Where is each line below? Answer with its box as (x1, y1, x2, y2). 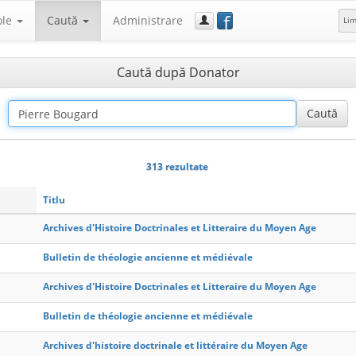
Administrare (113, 13, 183, 28)
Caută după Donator (116, 64, 240, 81)
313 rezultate (146, 160, 208, 172)
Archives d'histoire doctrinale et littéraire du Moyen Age (43, 339, 308, 352)
